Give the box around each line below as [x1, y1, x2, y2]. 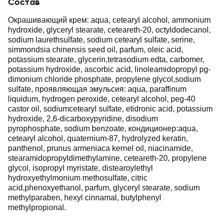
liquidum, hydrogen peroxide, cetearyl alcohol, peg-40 [8, 95, 195, 103]
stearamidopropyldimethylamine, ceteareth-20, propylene [8, 154, 207, 162]
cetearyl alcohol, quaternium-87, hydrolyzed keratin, [8, 134, 188, 143]
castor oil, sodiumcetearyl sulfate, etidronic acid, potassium [8, 105, 213, 113]
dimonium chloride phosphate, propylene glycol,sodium [8, 75, 201, 83]
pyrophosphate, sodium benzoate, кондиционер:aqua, [8, 124, 198, 133]
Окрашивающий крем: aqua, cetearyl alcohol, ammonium [8, 16, 211, 24]
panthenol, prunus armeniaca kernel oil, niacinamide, [8, 144, 193, 152]
